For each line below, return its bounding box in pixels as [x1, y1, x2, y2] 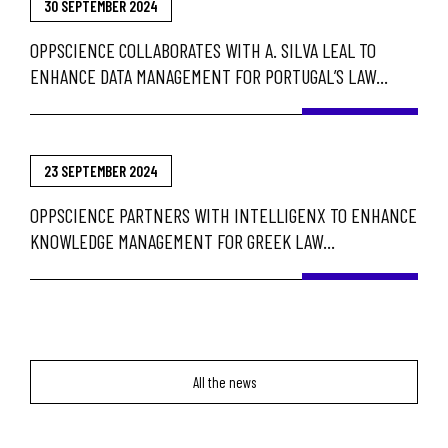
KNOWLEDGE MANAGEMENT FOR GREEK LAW [30, 228, 323, 253]
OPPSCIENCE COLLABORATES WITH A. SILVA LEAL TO [30, 37, 376, 62]
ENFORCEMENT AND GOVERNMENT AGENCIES [30, 254, 334, 279]
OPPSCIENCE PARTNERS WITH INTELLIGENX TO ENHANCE [30, 202, 417, 227]
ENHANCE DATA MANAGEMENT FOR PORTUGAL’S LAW [30, 63, 376, 88]
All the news [192, 372, 256, 391]
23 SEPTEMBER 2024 [44, 161, 158, 180]
